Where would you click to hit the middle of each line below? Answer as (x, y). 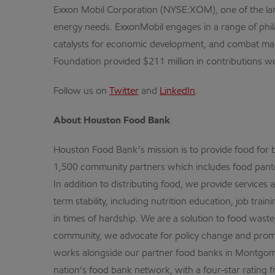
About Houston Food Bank (112, 121)
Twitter (124, 91)
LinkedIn (177, 91)
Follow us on (81, 91)
